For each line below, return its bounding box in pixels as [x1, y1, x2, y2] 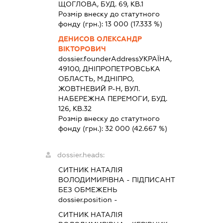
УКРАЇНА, [139, 55, 172, 63]
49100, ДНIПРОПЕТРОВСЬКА [58, 65, 161, 73]
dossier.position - [58, 196, 118, 204]
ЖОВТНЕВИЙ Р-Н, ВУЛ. [58, 85, 140, 93]
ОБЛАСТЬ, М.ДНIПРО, [58, 75, 134, 83]
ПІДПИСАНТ [132, 176, 175, 184]
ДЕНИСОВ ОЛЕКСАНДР [58, 35, 142, 43]
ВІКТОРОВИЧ [58, 45, 107, 53]
